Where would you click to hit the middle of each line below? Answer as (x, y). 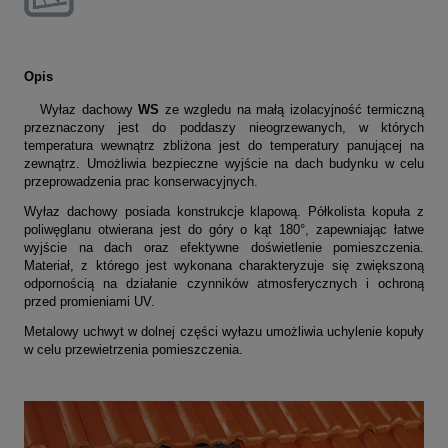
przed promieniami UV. (89, 301)
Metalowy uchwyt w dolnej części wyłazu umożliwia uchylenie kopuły (224, 331)
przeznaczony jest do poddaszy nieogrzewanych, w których (224, 127)
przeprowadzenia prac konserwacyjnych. (141, 181)
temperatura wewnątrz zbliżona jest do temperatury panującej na (224, 145)
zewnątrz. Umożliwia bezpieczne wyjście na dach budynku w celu (224, 163)
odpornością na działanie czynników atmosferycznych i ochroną (224, 283)
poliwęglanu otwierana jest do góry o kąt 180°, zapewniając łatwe (224, 229)
